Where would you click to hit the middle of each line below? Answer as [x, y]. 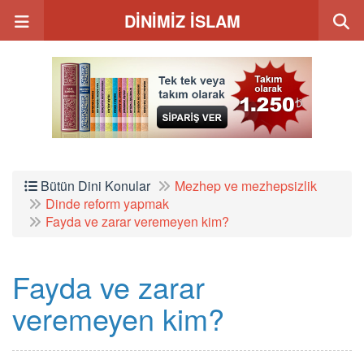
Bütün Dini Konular [94, 186]
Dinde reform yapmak [107, 204]
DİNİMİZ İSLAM [182, 21]
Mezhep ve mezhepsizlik [246, 186]
